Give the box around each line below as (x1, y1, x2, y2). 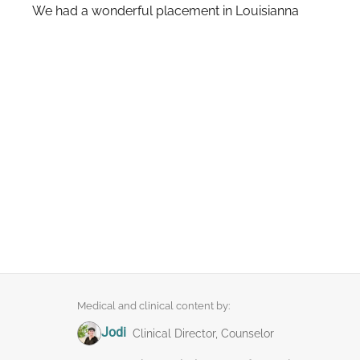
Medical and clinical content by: (77, 300, 230, 312)
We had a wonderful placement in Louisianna (31, 3, 299, 19)
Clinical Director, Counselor (133, 327, 274, 340)
